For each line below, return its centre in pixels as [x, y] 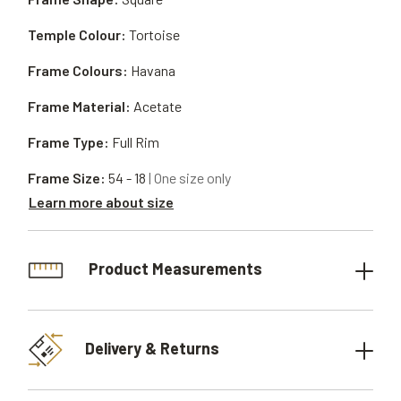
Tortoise [154, 34]
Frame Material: [79, 106]
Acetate [158, 106]
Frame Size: [67, 178]
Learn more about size [101, 201]
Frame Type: [68, 142]
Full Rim [136, 142]
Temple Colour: [77, 34]
